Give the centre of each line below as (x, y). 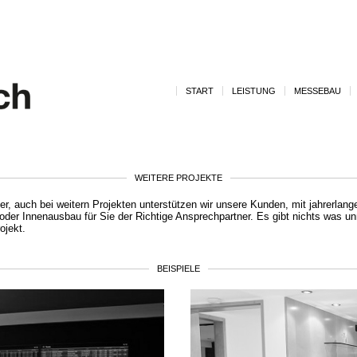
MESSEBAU (318, 91)
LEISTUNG (254, 91)
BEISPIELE (178, 269)
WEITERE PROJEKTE (178, 178)
